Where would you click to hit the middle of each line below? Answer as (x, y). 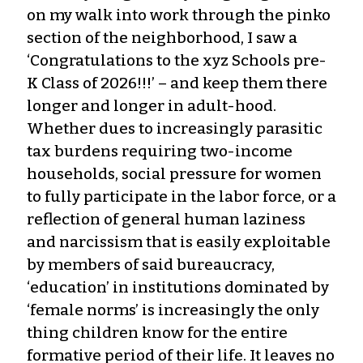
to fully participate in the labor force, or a (181, 196)
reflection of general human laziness (166, 219)
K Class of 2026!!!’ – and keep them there (177, 83)
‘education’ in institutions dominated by (178, 287)
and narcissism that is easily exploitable (179, 241)
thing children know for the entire (157, 332)
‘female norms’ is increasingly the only (173, 310)
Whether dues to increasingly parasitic (175, 128)
